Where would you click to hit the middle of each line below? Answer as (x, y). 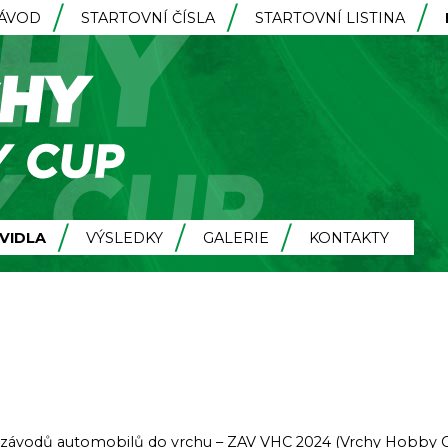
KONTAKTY (349, 238)
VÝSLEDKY (124, 238)
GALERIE (236, 238)
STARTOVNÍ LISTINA (330, 18)
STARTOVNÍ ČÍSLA (148, 18)
